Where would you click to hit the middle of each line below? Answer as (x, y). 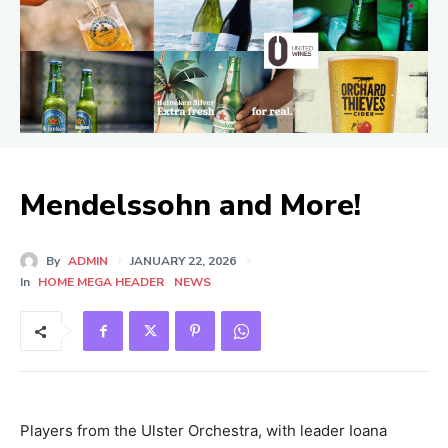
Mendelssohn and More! (190, 205)
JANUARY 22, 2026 (183, 261)
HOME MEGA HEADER (101, 282)
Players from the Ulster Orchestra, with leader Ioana (203, 431)
